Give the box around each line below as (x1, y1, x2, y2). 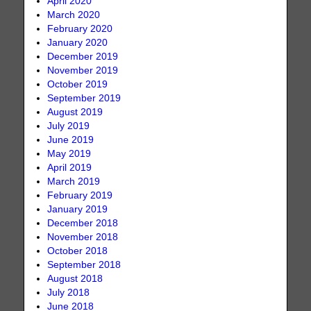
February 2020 (47, 24, 113, 35)
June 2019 (47, 135, 94, 146)
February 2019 (47, 190, 113, 201)
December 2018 (47, 218, 119, 229)
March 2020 (47, 10, 101, 21)
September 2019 (47, 93, 121, 104)
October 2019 (47, 79, 108, 90)
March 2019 (47, 176, 101, 187)
